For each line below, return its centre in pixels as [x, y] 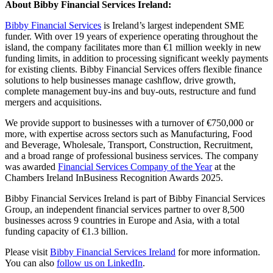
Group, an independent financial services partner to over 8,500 [125, 209]
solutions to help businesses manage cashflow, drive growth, [120, 80]
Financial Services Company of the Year [135, 166]
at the [224, 166]
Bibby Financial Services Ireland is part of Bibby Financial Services [135, 198]
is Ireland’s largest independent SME [173, 25]
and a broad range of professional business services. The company [132, 155]
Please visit [27, 252]
